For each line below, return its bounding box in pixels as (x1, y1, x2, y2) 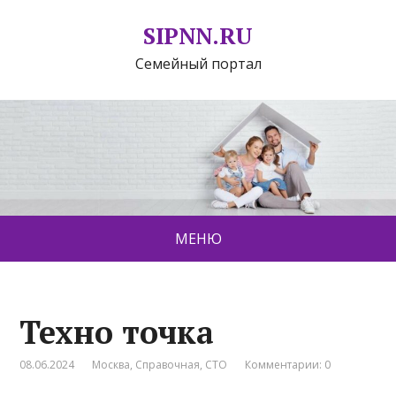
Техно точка (19, 311, 215, 354)
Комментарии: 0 (245, 357, 331, 373)
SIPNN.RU (143, 20, 253, 50)
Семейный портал (134, 54, 262, 73)
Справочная (135, 357, 201, 373)
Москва (92, 357, 131, 373)
